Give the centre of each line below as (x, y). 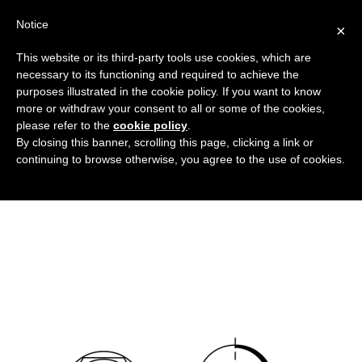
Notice (32, 24)
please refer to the (65, 125)
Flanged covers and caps (143, 122)
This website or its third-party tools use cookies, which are (164, 57)
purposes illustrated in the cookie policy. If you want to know (168, 91)
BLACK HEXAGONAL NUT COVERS (126, 144)
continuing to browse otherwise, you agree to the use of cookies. (181, 159)
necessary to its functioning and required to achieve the (158, 74)
